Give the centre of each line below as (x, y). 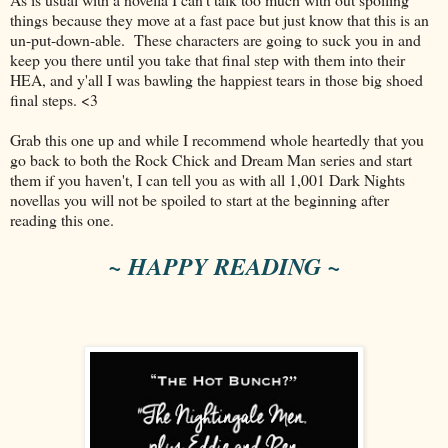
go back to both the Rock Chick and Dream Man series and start (211, 159)
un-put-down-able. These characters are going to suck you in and (215, 39)
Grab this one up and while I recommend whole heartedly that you (217, 139)
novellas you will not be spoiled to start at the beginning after (199, 199)
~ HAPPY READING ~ (224, 265)
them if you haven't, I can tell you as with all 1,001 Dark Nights (207, 179)
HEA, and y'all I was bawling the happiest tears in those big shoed (216, 79)
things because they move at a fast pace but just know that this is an (219, 19)
